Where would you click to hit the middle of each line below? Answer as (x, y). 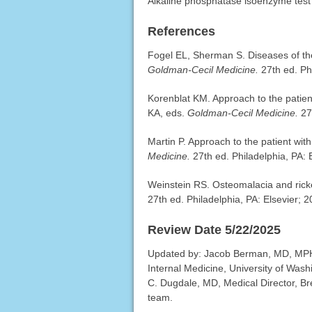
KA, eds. (167, 113)
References (181, 32)
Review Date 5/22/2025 (214, 230)
